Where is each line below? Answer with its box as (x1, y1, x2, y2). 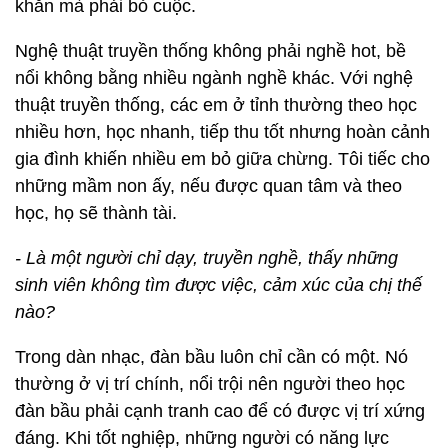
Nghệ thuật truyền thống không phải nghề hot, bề (15, 41, 406, 62)
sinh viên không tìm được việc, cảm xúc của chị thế (15, 275, 422, 296)
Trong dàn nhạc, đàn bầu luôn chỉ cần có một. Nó (15, 347, 408, 368)
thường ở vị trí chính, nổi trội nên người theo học (15, 374, 405, 395)
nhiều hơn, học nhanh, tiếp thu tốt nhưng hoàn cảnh (15, 122, 430, 143)
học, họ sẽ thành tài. (15, 203, 182, 224)
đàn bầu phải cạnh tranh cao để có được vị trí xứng (15, 401, 425, 422)
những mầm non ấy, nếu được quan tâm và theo (15, 176, 402, 197)
